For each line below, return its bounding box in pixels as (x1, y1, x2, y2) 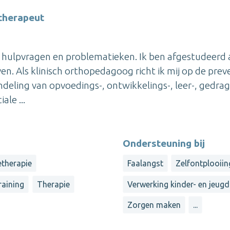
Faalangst (127, 159, 163, 168)
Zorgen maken (127, 200, 181, 210)
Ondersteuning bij (123, 138, 205, 149)
